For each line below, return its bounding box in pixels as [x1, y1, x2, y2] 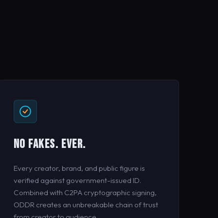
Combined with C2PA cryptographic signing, [13, 187, 157, 197]
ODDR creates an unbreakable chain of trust [13, 200, 158, 209]
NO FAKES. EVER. [13, 136, 86, 152]
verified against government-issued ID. [13, 175, 141, 185]
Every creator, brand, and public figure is [13, 163, 145, 173]
